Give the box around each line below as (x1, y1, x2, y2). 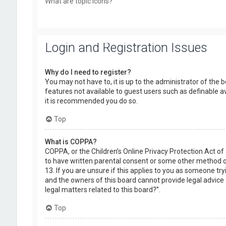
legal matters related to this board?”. (44, 186, 160, 194)
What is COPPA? (44, 138, 97, 146)
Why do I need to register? (44, 68, 131, 76)
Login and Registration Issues (44, 40, 207, 55)
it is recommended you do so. (44, 97, 138, 105)
